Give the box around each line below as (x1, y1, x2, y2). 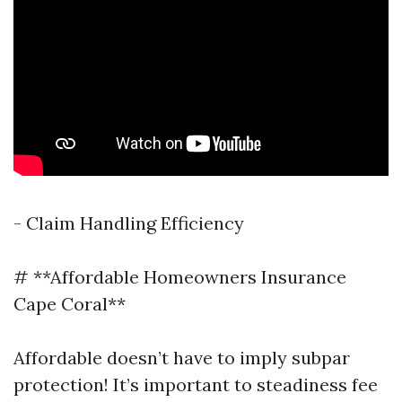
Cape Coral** (13, 293, 126, 315)
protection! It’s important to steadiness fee (13, 373, 378, 396)
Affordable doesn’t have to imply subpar (13, 346, 350, 369)
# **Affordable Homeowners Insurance (13, 266, 346, 288)
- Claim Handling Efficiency (13, 212, 244, 234)
